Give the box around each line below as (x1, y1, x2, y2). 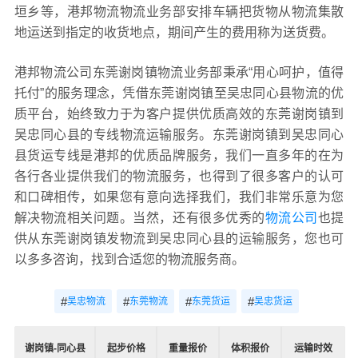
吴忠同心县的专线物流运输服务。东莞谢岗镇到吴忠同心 (14, 128, 344, 142)
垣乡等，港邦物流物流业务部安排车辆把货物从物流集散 (14, 5, 344, 19)
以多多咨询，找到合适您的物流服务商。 (14, 253, 245, 267)
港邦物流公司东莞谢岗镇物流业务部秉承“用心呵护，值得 (14, 66, 344, 80)
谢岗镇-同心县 (25, 343, 86, 355)
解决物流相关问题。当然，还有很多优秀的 (14, 211, 265, 225)
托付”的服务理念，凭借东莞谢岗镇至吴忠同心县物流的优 (14, 86, 344, 101)
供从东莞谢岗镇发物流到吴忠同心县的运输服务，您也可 (14, 232, 344, 246)
